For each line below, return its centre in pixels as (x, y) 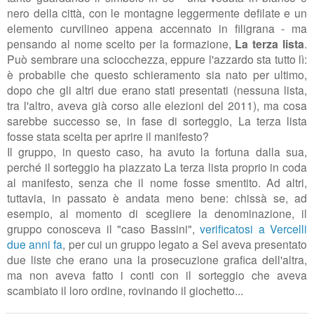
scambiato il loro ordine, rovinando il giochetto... (127, 291)
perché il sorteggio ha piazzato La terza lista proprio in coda (157, 167)
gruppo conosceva (57, 229)
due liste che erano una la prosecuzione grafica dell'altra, (157, 260)
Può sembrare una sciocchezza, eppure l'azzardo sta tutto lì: (157, 59)
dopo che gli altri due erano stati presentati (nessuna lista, (157, 90)
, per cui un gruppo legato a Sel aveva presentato (185, 244)
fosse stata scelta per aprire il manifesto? (108, 136)
